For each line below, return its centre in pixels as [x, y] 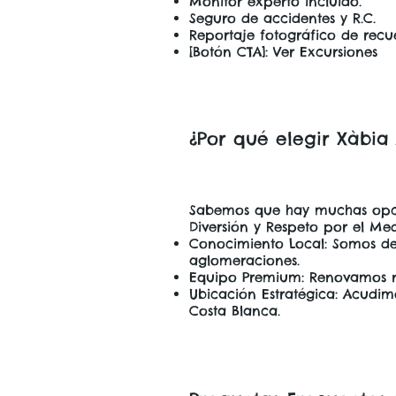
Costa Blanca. [235, 310]
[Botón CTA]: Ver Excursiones [283, 51]
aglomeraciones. [244, 260]
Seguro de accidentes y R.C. [282, 18]
